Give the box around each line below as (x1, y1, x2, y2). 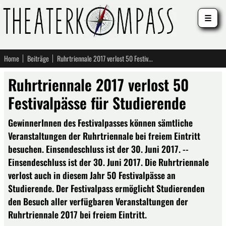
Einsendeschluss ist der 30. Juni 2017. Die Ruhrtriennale (8, 155, 209, 168)
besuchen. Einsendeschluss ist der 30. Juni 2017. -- (8, 142, 189, 155)
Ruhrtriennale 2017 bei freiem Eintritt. (8, 208, 147, 221)
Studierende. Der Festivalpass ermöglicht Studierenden (8, 182, 205, 195)
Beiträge (27, 53, 49, 64)
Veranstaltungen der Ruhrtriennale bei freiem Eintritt (8, 129, 200, 142)
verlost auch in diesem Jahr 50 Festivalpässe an (8, 168, 176, 182)
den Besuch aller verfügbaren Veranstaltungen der (8, 195, 188, 208)
